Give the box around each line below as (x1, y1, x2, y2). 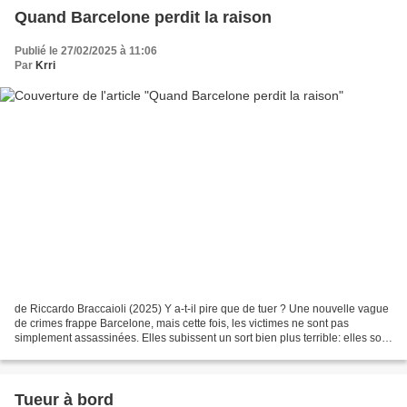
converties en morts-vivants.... (15, 345, 160, 359)
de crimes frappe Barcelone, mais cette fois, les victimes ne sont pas (15, 316, 349, 330)
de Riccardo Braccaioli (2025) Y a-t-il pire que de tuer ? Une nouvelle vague (15, 302, 389, 315)
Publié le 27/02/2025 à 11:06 (15, 45, 157, 58)
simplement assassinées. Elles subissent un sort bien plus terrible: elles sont (15, 331, 391, 344)
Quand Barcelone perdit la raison (15, 8, 272, 27)
